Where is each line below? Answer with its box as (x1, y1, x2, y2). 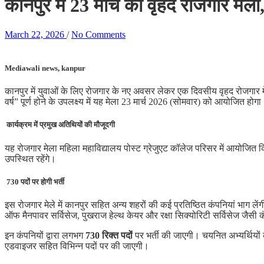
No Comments (71, 29, 126, 39)
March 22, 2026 (5, 29, 64, 39)
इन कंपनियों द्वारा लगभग (5, 230, 85, 240)
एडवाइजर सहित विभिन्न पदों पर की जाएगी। (5, 240, 149, 251)
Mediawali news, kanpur (5, 64, 85, 73)
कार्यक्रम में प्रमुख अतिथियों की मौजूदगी (5, 120, 115, 130)
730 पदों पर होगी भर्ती (5, 177, 64, 186)
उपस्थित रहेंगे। (5, 153, 56, 164)
